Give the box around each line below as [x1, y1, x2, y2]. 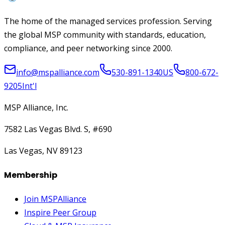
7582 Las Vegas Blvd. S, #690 [4, 123, 112, 135]
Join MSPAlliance [24, 193, 86, 205]
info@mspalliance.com [16, 66, 99, 78]
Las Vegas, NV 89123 [4, 145, 82, 156]
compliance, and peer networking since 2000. [4, 42, 172, 54]
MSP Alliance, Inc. [4, 101, 68, 113]
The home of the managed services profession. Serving [4, 15, 212, 27]
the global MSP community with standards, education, [4, 29, 206, 40]
